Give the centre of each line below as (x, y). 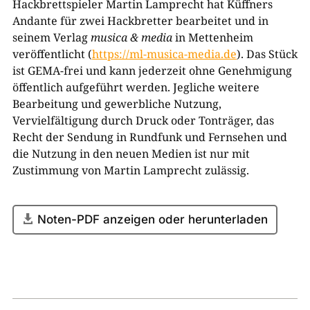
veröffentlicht (50, 54)
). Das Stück (267, 54)
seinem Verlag (51, 38)
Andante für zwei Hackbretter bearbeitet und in (140, 21)
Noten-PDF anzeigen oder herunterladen (152, 220)
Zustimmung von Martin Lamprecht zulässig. (130, 171)
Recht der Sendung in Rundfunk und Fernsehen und (149, 137)
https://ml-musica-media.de (164, 54)
